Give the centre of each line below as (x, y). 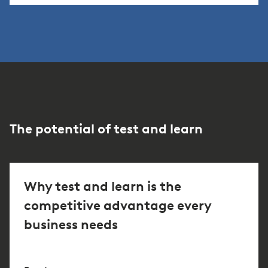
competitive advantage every (118, 206)
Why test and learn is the (103, 187)
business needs (71, 225)
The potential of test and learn (106, 129)
